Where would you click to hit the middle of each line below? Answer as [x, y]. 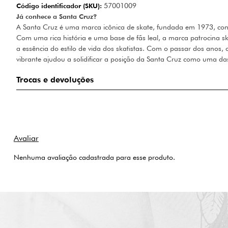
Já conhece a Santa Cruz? [57, 16]
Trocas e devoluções [55, 80]
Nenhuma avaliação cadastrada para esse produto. [94, 157]
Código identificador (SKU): [59, 6]
